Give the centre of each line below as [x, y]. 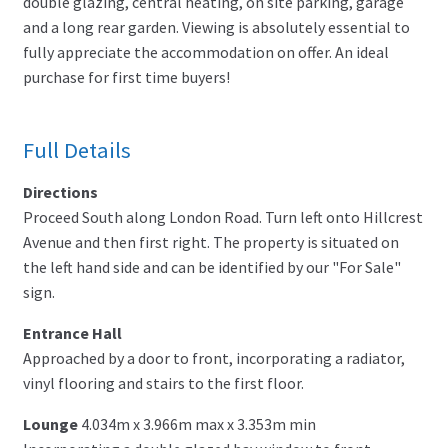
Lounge [50, 424]
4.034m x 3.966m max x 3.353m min [198, 424]
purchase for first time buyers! [126, 76]
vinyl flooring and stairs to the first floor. [163, 383]
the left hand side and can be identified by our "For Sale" [211, 267]
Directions [60, 192]
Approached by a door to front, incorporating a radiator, [213, 358]
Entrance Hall [72, 333]
